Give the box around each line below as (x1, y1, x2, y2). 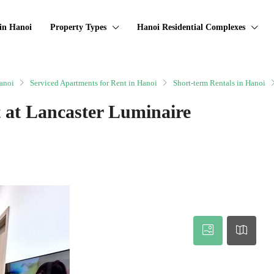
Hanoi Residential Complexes (137, 23, 245, 32)
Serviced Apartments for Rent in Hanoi (30, 78, 157, 87)
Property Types (50, 23, 106, 32)
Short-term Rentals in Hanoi (173, 78, 265, 87)
